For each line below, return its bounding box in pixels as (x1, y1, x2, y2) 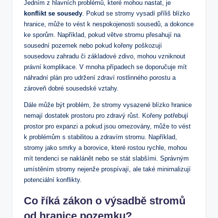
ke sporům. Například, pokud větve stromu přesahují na (24, 31, 181, 38)
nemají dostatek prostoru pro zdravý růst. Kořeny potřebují (24, 111, 188, 119)
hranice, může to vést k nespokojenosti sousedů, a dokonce (24, 20, 194, 28)
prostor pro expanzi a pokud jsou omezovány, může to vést (24, 122, 191, 130)
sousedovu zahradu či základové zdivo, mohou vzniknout (24, 52, 185, 60)
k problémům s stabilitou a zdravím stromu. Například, (24, 133, 177, 141)
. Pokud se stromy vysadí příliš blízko (82, 9, 190, 17)
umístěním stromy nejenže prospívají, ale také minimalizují (24, 165, 191, 173)
